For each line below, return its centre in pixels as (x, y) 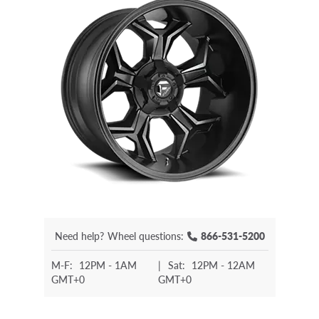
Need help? (79, 236)
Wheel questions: (145, 236)
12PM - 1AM (108, 265)
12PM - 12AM (223, 265)
